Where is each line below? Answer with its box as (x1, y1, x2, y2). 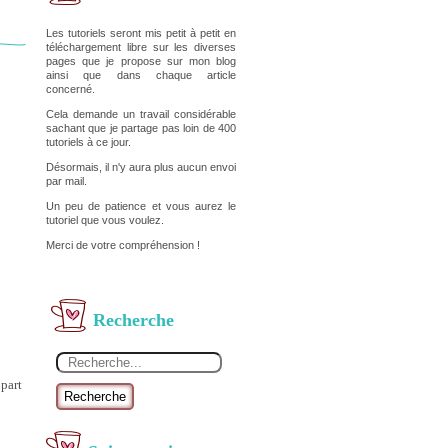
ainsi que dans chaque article (46, 69, 236, 81)
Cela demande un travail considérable (46, 108, 236, 120)
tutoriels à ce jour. (46, 136, 131, 148)
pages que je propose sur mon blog (46, 55, 236, 67)
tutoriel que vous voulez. (46, 214, 164, 226)
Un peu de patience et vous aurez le (46, 200, 236, 212)
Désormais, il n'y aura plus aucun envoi (46, 161, 236, 173)
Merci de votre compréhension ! (46, 239, 200, 251)
